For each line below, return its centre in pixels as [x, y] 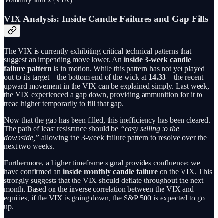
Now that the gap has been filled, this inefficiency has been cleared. [107, 120]
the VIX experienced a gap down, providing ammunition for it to [103, 94]
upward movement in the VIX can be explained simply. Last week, [107, 86]
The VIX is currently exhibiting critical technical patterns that [98, 51]
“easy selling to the [150, 128]
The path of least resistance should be [62, 128]
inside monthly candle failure [110, 171]
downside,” [22, 137]
